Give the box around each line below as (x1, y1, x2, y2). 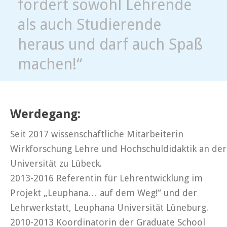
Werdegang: (10, 107, 81, 121)
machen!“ (18, 55, 82, 73)
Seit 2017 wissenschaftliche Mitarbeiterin (10, 129, 183, 139)
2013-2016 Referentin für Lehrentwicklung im (10, 173, 203, 183)
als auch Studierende (18, 16, 161, 33)
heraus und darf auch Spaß (18, 35, 203, 53)
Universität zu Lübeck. (10, 158, 102, 169)
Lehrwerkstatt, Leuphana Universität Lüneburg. (10, 202, 208, 213)
